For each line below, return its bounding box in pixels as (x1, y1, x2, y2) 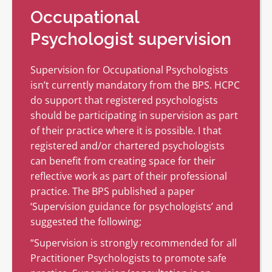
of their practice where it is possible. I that (30, 123, 222, 137)
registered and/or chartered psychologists (30, 138, 225, 152)
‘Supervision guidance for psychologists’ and (30, 199, 233, 213)
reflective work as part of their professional (30, 169, 227, 183)
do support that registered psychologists (30, 93, 218, 107)
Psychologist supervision (30, 29, 231, 49)
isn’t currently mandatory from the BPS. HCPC (30, 78, 240, 92)
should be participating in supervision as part (30, 108, 238, 122)
